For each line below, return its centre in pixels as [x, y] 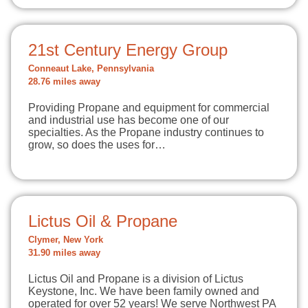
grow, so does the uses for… [97, 145]
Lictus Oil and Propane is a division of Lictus [136, 279]
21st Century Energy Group [128, 50]
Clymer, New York [66, 240]
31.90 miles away [64, 253]
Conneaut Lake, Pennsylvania [91, 69]
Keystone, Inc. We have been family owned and [144, 291]
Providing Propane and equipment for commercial [149, 108]
